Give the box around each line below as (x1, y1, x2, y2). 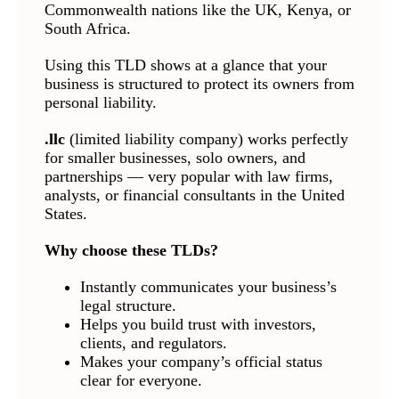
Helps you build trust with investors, (79, 314, 316, 333)
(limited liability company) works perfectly (64, 129, 348, 148)
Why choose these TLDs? (44, 240, 218, 259)
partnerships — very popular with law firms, (44, 167, 333, 185)
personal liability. (44, 93, 157, 111)
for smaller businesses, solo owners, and (44, 148, 305, 167)
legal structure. (79, 296, 176, 314)
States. (44, 204, 87, 223)
